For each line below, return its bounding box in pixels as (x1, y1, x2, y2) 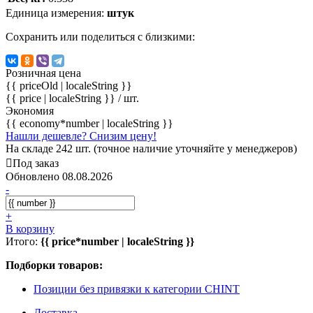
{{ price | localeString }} (6, 92, 118, 104)
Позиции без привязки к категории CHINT (34, 282, 240, 295)
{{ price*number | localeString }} (41, 235, 194, 247)
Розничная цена (6, 66, 81, 79)
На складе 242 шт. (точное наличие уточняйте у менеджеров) (6, 142, 297, 154)
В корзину (6, 222, 54, 235)
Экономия (6, 104, 54, 117)
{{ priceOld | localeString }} (6, 79, 132, 92)
